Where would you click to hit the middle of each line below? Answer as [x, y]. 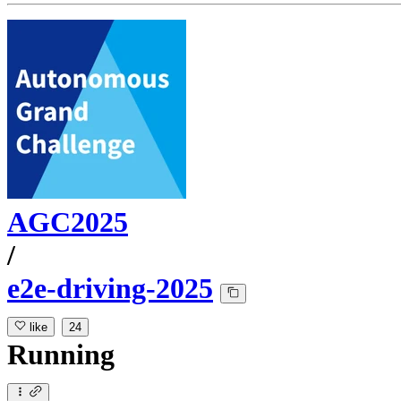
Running [61, 355]
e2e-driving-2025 [110, 289]
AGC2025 [68, 222]
